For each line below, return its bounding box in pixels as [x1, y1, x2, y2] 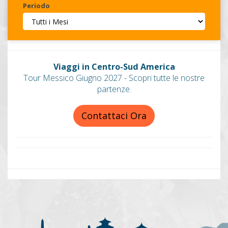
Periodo [23, 1, 50, 11]
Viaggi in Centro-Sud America [53, 61, 175, 73]
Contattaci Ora [81, 109, 147, 122]
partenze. [97, 83, 131, 95]
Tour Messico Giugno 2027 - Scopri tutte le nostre [23, 72, 205, 84]
